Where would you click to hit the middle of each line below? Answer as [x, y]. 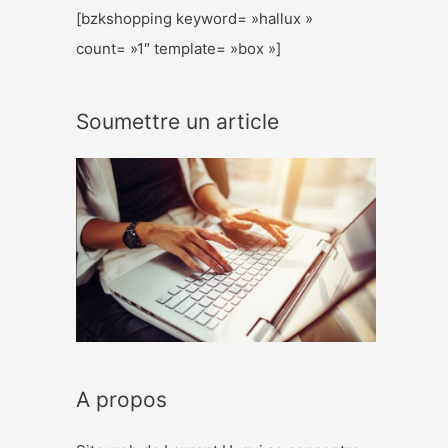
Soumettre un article [177, 122]
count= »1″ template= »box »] [178, 49]
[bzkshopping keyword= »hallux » [194, 19]
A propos [121, 400]
